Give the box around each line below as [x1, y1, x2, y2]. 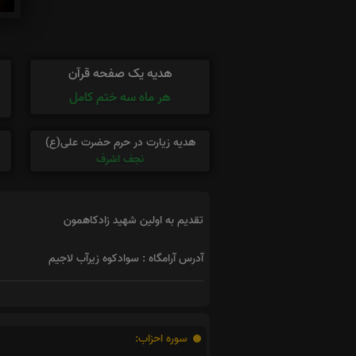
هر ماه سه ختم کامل [69, 87, 171, 108]
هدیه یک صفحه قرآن [68, 63, 172, 84]
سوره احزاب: [135, 329, 191, 348]
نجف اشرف [96, 149, 144, 168]
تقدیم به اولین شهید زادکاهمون [64, 211, 203, 230]
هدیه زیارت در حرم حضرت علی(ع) [44, 133, 195, 152]
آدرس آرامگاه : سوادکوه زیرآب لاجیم [48, 249, 203, 268]
